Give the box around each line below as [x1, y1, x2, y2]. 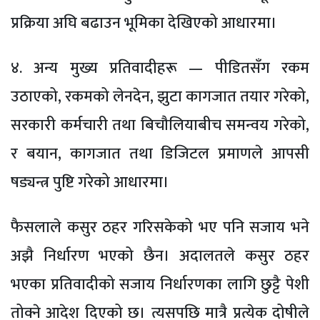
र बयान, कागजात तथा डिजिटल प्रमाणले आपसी [11, 141, 309, 168]
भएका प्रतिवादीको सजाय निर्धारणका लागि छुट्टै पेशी [11, 271, 309, 299]
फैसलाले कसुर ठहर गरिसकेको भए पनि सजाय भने [11, 214, 309, 241]
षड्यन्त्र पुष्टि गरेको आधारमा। [11, 169, 169, 196]
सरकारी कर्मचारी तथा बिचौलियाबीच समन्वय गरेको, [11, 112, 309, 139]
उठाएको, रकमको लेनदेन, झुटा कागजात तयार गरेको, [11, 84, 309, 111]
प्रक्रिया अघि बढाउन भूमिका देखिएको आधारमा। [11, 10, 277, 37]
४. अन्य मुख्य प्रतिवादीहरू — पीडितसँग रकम [11, 55, 309, 82]
